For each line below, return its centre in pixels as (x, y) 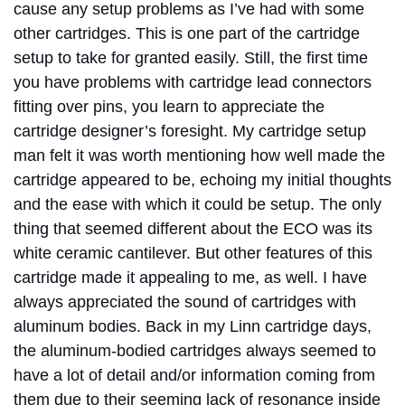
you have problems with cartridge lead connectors (193, 82)
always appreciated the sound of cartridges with (185, 301)
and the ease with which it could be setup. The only (198, 204)
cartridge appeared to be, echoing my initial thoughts (202, 179)
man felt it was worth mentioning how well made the (199, 155)
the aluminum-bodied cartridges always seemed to (195, 350)
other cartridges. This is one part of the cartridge (187, 33)
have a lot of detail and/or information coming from (194, 375)
